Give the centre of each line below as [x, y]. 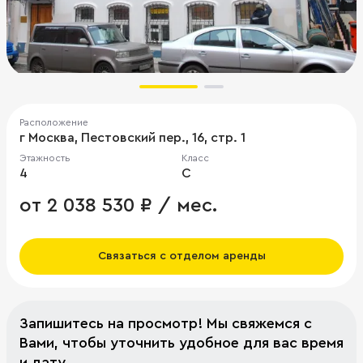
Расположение [54, 122]
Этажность [45, 158]
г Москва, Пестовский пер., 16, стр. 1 [132, 137]
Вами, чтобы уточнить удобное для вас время [181, 342]
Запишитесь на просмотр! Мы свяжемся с [166, 323]
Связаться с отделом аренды [181, 256]
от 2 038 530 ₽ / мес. [118, 205]
